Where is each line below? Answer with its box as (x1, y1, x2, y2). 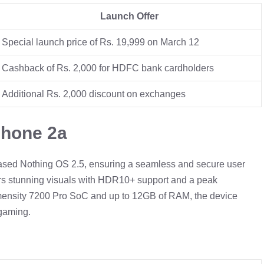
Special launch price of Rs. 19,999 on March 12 (2, 37, 199, 47)
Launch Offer (100, 11, 159, 21)
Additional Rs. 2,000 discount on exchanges (2, 88, 186, 99)
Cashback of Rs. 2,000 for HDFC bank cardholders (2, 62, 214, 73)
